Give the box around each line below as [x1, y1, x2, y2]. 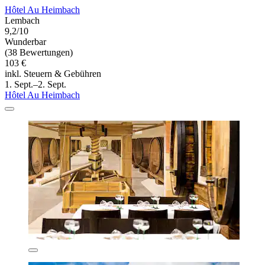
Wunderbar [5, 37, 46, 47]
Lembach [5, 15, 40, 26]
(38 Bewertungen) [5, 47, 73, 58]
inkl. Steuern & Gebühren [5, 69, 101, 79]
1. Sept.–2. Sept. [5, 79, 66, 90]
